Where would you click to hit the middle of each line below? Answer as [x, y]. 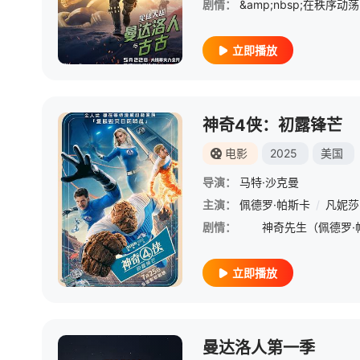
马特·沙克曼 [269, 182]
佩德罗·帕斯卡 [275, 205]
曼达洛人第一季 [259, 348]
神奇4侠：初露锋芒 [272, 125]
